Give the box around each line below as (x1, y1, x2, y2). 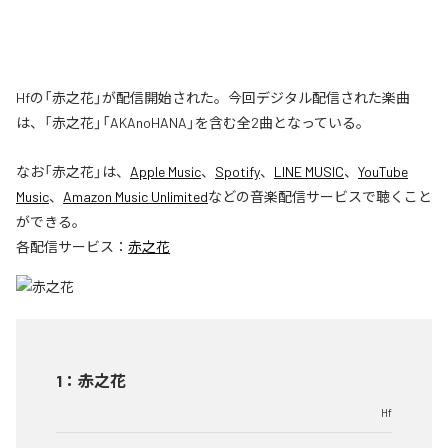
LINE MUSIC (274, 163, 344, 181)
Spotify (215, 163, 260, 181)
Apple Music (130, 163, 201, 181)
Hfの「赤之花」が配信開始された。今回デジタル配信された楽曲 (16, 89, 410, 107)
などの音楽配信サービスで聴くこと (208, 188, 432, 206)
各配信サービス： (16, 238, 128, 256)
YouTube (358, 163, 408, 181)
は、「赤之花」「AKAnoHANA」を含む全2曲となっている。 (16, 114, 370, 132)
